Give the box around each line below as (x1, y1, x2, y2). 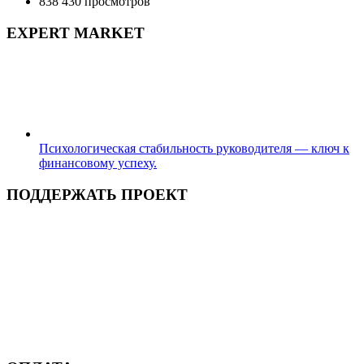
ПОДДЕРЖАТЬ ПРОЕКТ (6, 185, 188, 203)
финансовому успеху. (39, 156, 157, 171)
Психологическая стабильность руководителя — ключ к (39, 141, 349, 156)
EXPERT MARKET (6, 24, 145, 41)
